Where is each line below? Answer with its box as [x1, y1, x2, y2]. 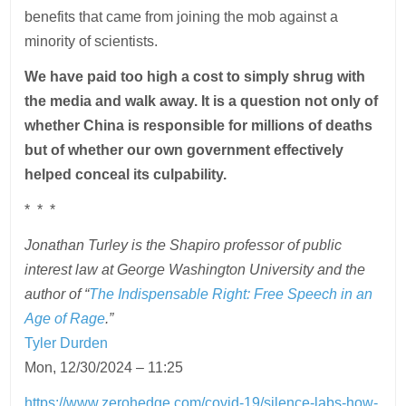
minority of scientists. [24, 34, 159, 50]
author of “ [24, 286, 90, 303]
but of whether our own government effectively [24, 142, 344, 159]
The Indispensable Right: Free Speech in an [89, 286, 373, 303]
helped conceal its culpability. [24, 167, 227, 183]
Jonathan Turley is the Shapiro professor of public [24, 237, 343, 254]
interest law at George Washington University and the [24, 262, 366, 278]
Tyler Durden [24, 335, 109, 352]
